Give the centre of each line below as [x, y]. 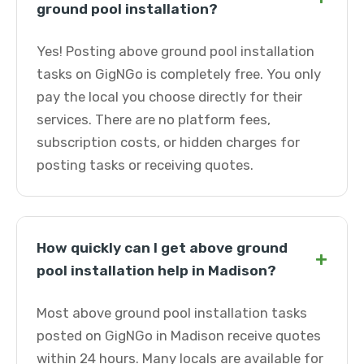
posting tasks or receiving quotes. [145, 165]
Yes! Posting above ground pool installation [175, 51]
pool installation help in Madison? [156, 271]
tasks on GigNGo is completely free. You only [179, 74]
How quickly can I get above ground [162, 248]
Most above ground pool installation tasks [172, 313]
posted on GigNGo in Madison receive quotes [179, 336]
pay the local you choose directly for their [169, 97]
